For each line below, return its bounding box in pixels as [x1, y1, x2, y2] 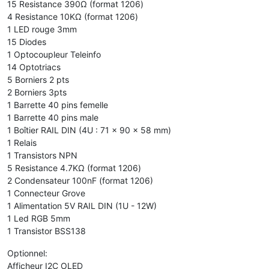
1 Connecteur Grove [7, 187, 85, 198]
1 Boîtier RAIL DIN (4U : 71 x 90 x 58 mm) [7, 124, 171, 135]
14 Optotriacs [7, 61, 61, 72]
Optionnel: [7, 247, 47, 258]
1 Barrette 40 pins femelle [7, 99, 108, 110]
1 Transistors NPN [7, 150, 77, 160]
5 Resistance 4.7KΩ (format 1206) [7, 162, 141, 173]
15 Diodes [7, 36, 46, 47]
